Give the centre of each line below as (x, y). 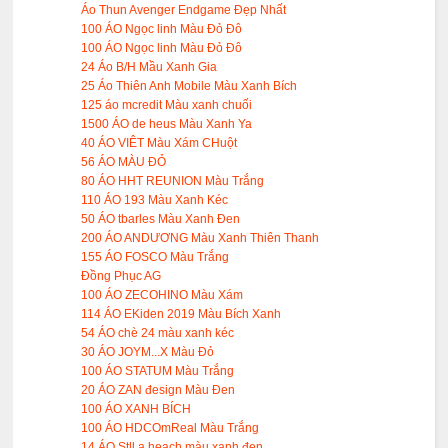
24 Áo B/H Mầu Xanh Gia (149, 67)
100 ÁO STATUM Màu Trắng (158, 371)
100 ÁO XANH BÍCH (136, 409)
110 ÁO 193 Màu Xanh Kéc (155, 200)
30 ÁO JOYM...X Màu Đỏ (148, 352)
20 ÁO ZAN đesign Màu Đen (158, 390)
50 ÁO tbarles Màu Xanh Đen (161, 219)
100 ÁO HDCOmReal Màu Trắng (170, 428)
